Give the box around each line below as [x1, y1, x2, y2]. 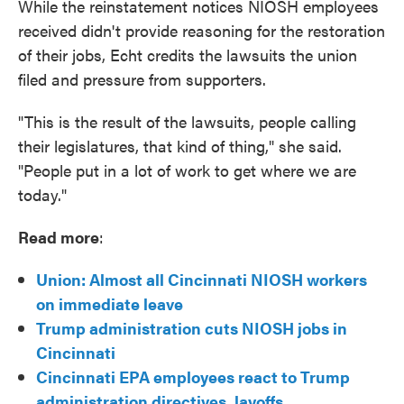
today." [18, 183, 67, 207]
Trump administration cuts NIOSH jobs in [36, 317, 347, 340]
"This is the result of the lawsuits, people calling [18, 110, 356, 133]
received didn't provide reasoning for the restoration [18, 19, 385, 42]
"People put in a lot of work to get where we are [18, 159, 356, 182]
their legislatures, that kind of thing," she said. [18, 134, 342, 158]
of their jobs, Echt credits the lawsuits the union [18, 43, 357, 67]
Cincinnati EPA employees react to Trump [36, 365, 350, 389]
